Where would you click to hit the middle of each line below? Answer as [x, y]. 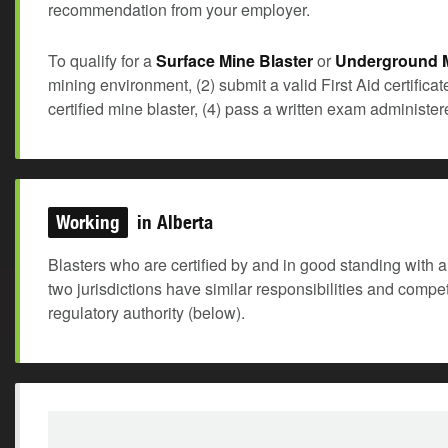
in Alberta [172, 222]
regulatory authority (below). [146, 312]
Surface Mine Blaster [234, 60]
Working [88, 222]
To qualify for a [102, 60]
